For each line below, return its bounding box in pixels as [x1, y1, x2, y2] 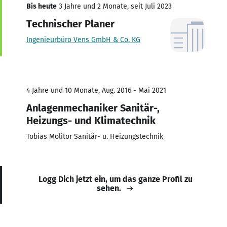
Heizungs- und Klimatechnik [26, 114, 156, 127]
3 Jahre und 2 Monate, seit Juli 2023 [57, 2, 172, 11]
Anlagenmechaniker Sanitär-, [26, 101, 160, 114]
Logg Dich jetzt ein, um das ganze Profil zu [39, 174, 193, 184]
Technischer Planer [26, 17, 115, 30]
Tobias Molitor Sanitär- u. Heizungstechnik [26, 132, 163, 141]
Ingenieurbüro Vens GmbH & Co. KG [26, 35, 140, 44]
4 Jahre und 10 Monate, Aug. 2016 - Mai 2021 [26, 86, 166, 95]
